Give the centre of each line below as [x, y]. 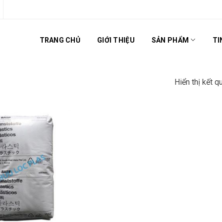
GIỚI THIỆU [116, 40]
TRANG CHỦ [60, 40]
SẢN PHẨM [170, 40]
